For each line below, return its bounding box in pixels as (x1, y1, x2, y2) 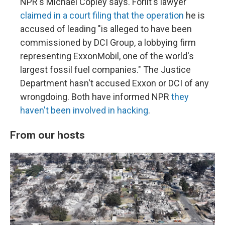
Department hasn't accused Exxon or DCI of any (20, 78, 209, 88)
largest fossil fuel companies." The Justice (20, 64, 191, 75)
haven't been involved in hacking (20, 105, 148, 116)
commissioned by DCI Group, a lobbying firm (20, 37, 196, 48)
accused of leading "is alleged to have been (20, 24, 192, 34)
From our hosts (10, 129, 85, 141)
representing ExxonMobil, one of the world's (20, 51, 194, 61)
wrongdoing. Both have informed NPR (20, 91, 171, 102)
